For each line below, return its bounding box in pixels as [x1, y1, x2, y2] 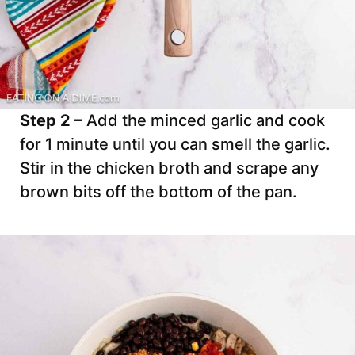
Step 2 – [20, 111, 86, 131]
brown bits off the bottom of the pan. [20, 182, 297, 202]
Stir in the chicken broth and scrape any [20, 158, 319, 178]
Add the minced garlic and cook [86, 111, 325, 131]
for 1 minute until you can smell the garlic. [20, 135, 330, 155]
